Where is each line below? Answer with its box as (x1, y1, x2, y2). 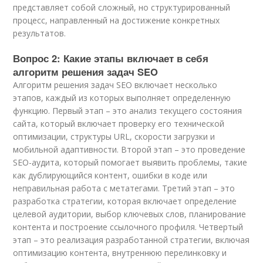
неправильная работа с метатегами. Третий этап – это (13, 183, 235, 194)
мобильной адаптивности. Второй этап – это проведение (13, 144, 246, 155)
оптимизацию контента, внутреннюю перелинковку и (13, 247, 227, 258)
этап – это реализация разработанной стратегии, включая (13, 234, 250, 245)
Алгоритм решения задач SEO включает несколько (13, 79, 218, 90)
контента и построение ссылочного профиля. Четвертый (13, 221, 244, 232)
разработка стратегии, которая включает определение (13, 195, 237, 207)
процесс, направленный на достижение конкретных (13, 15, 220, 26)
